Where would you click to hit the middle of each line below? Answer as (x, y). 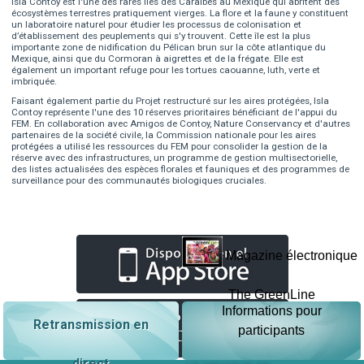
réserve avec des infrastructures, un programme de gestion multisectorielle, (175, 158)
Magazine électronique (292, 256)
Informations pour (271, 311)
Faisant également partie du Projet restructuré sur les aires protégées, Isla (171, 101)
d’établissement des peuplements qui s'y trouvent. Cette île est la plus (161, 36)
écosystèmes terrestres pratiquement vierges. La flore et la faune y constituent (180, 13)
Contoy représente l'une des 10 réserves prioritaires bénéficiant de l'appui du (175, 113)
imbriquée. (35, 82)
